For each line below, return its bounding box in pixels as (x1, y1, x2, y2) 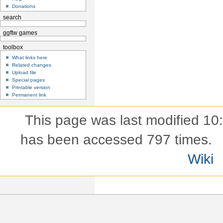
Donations (12, 3, 36, 9)
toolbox (2, 44, 23, 51)
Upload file (12, 69, 37, 75)
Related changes (12, 62, 52, 68)
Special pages (12, 77, 45, 83)
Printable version (12, 84, 51, 90)
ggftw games (2, 30, 37, 36)
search (2, 14, 21, 20)
